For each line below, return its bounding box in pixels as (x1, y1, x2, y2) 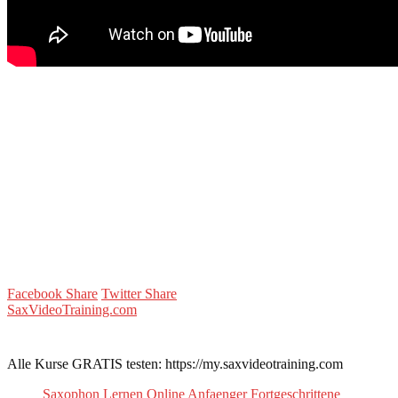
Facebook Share (7, 285, 98, 301)
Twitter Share (101, 285, 177, 301)
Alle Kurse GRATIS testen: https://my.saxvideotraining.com (7, 355, 343, 371)
